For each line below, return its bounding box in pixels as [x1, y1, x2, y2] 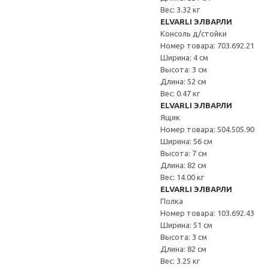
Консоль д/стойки [160, 29, 227, 38]
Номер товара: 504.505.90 [160, 125, 254, 133]
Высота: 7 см [160, 149, 207, 157]
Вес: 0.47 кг [160, 89, 200, 98]
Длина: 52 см [160, 77, 206, 86]
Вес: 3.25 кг [160, 257, 200, 265]
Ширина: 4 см [160, 53, 208, 62]
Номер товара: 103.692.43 [160, 209, 254, 217]
